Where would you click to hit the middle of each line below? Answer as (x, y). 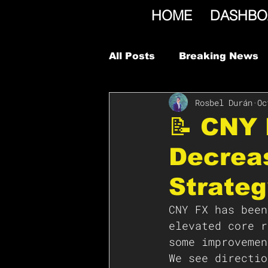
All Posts (132, 56)
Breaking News (219, 56)
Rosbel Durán (224, 102)
